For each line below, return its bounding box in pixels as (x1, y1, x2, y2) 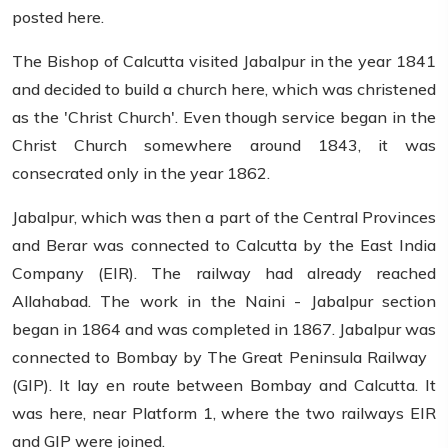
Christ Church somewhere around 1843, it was (12, 135, 436, 156)
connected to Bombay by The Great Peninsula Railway (12, 347, 436, 368)
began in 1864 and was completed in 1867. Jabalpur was (12, 319, 436, 340)
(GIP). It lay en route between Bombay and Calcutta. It (12, 375, 436, 396)
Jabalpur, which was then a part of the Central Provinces (12, 207, 436, 228)
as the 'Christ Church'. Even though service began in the (12, 107, 436, 128)
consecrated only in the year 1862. (12, 163, 270, 184)
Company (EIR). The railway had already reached (12, 263, 436, 284)
